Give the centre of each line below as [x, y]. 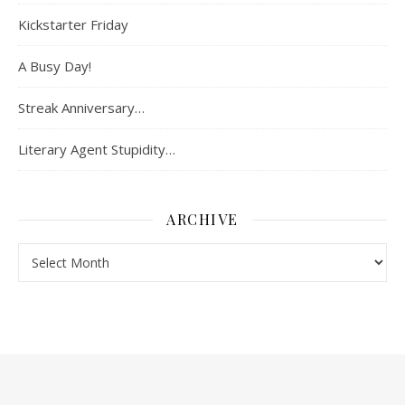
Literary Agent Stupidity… [97, 149]
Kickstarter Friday [73, 24]
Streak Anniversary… [81, 107]
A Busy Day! [55, 66]
